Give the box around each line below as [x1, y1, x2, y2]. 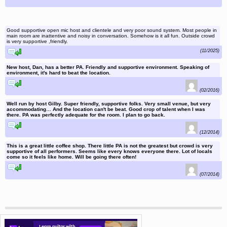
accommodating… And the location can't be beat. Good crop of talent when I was [7, 106, 205, 112]
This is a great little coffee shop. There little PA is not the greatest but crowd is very [7, 143, 213, 149]
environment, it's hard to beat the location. [7, 70, 110, 76]
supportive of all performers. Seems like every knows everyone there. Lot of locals [7, 148, 212, 155]
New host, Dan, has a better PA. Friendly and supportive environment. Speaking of [7, 64, 209, 70]
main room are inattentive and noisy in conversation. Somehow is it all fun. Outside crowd [7, 33, 215, 39]
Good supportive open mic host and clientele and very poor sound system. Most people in [7, 27, 217, 33]
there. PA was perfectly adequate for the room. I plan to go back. [7, 112, 165, 118]
